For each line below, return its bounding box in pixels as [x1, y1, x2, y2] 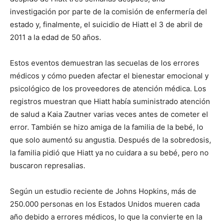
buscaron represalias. [10, 160, 85, 170]
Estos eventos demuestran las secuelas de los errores [10, 58, 199, 68]
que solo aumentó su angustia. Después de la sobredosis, [10, 135, 211, 145]
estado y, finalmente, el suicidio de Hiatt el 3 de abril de [10, 19, 203, 29]
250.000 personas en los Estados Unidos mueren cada [10, 199, 200, 209]
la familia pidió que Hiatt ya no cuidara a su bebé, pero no [10, 147, 209, 157]
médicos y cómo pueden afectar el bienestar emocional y [10, 71, 209, 80]
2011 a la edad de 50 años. [10, 32, 101, 42]
